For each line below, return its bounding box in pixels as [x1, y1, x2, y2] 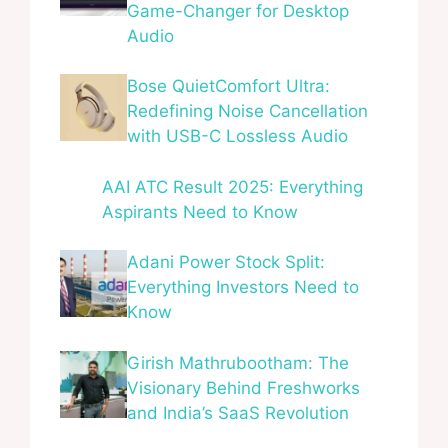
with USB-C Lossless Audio [127, 126, 348, 147]
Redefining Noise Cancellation [127, 101, 368, 122]
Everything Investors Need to [127, 277, 359, 298]
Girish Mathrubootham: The [127, 352, 349, 373]
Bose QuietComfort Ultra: [127, 76, 330, 97]
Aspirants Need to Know [101, 201, 298, 222]
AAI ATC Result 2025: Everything [101, 176, 363, 197]
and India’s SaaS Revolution [127, 402, 349, 423]
